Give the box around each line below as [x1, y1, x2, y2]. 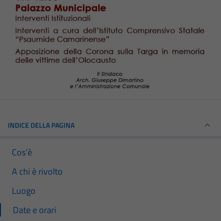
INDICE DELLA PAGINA [8, 120, 74, 130]
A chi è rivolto [12, 165, 63, 178]
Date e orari [13, 203, 56, 217]
